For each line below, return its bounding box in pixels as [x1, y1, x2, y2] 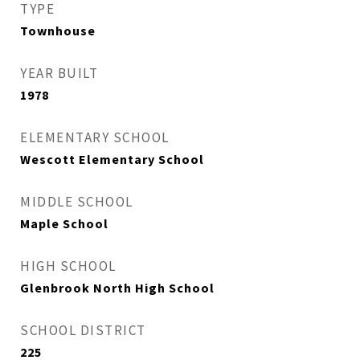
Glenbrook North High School [20, 280, 215, 296]
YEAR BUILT [20, 64, 98, 82]
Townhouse [20, 22, 96, 39]
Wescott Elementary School [20, 151, 204, 167]
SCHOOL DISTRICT [20, 321, 146, 339]
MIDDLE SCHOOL [20, 193, 133, 211]
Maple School [20, 215, 108, 231]
